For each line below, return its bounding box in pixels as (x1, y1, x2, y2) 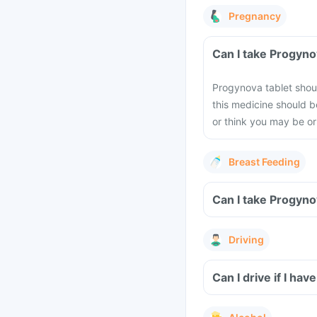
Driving (229, 234, 264, 246)
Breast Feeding (229, 156, 300, 168)
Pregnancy (229, 10, 281, 22)
